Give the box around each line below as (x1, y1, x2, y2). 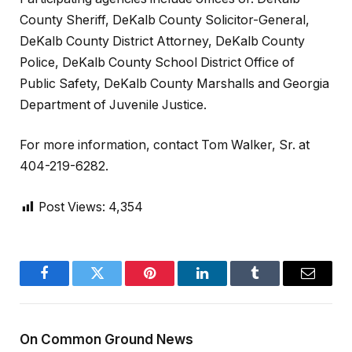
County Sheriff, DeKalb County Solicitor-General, (20, 12, 310, 27)
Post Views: (38, 199, 105, 214)
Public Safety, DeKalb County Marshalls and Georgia (20, 75, 329, 91)
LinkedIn (201, 277, 253, 292)
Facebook (43, 277, 98, 292)
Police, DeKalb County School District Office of (20, 54, 295, 70)
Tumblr (254, 277, 295, 292)
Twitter (96, 277, 137, 292)
